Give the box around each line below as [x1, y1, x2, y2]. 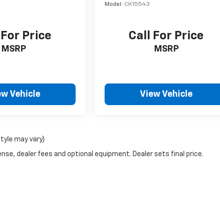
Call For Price [129, 30, 204, 42]
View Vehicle [140, 90, 193, 99]
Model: [105, 1, 125, 8]
